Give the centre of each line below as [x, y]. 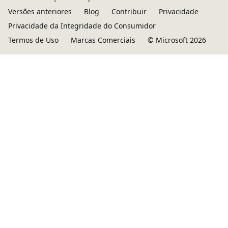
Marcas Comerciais [103, 40]
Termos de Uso [33, 40]
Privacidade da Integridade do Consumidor [82, 26]
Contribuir [129, 11]
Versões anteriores [40, 11]
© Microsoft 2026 [177, 40]
